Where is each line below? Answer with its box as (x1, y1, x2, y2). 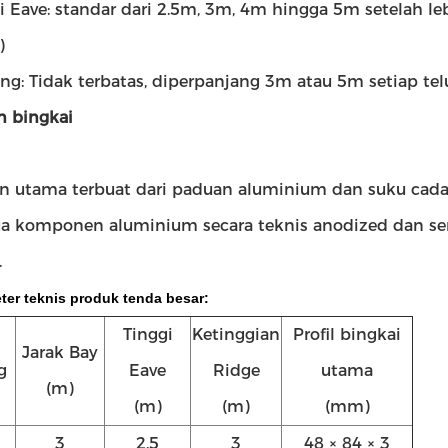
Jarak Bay (22, 343, 98, 362)
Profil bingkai (293, 325, 401, 344)
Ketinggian (192, 325, 280, 344)
